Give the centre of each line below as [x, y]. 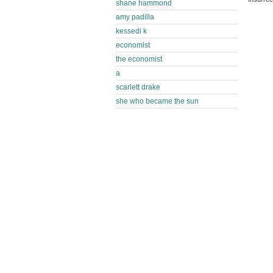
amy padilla [135, 17]
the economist [139, 59]
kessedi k [131, 31]
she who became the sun [157, 101]
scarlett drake [138, 87]
